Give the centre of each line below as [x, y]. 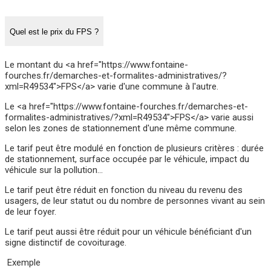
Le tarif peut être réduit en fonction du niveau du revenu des [124, 190]
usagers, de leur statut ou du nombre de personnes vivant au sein [135, 201]
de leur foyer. [31, 211]
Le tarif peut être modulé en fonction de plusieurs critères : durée [134, 148]
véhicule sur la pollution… [54, 170]
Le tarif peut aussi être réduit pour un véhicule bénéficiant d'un [128, 231]
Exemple [23, 262]
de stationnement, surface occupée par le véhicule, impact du [127, 159]
